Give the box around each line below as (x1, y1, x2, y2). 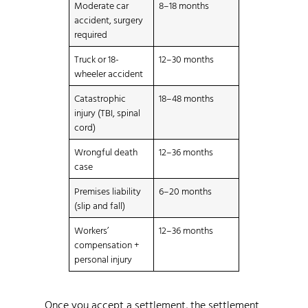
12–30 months (159, 51, 214, 66)
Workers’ (74, 222, 109, 237)
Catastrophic (74, 90, 126, 105)
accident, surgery (74, 12, 144, 27)
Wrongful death (74, 144, 138, 159)
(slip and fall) (74, 197, 126, 212)
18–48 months (159, 90, 214, 105)
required (74, 26, 108, 41)
